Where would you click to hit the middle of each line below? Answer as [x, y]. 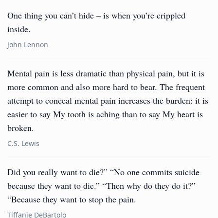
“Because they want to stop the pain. [72, 199]
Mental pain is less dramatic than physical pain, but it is [106, 73]
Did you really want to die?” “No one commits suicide [103, 172]
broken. [21, 127]
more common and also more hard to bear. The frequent [106, 87]
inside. [19, 29]
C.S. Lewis [23, 143]
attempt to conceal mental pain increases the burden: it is [108, 100]
